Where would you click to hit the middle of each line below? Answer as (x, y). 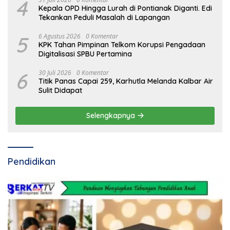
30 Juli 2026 (55, 73)
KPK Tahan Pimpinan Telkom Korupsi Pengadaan (122, 45)
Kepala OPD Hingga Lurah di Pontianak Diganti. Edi (125, 8)
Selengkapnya (111, 116)
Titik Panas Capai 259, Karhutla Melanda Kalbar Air (126, 81)
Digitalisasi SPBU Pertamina (85, 54)
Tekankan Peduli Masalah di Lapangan (104, 18)
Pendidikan (32, 162)
